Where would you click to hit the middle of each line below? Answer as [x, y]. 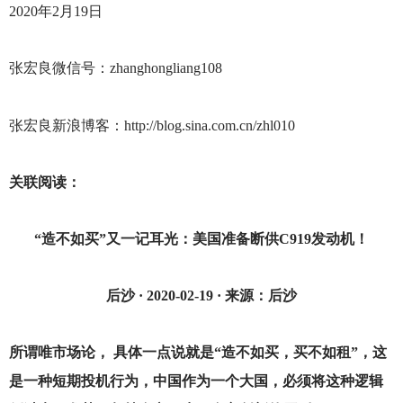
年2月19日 [70, 12]
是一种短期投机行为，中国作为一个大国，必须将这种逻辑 [196, 381]
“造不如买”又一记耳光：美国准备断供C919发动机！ [201, 238]
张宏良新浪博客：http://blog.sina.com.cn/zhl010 [152, 125]
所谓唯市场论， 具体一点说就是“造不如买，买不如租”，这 [197, 353]
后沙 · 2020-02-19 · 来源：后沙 [201, 296]
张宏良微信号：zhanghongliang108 [115, 68]
